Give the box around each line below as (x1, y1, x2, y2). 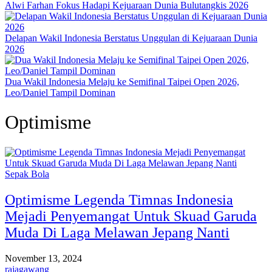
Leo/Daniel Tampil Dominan (5, 87, 115, 98)
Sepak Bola (5, 168, 49, 179)
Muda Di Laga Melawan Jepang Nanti (5, 224, 229, 240)
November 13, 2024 (5, 253, 82, 263)
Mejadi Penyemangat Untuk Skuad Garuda (5, 208, 257, 224)
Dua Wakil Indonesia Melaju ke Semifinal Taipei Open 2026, (5, 76, 239, 87)
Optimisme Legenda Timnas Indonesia (5, 191, 233, 208)
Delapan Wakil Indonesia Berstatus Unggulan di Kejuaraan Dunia (5, 33, 257, 43)
